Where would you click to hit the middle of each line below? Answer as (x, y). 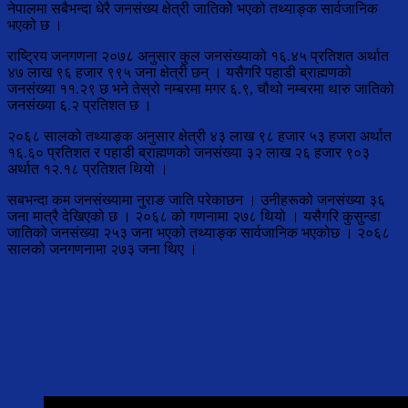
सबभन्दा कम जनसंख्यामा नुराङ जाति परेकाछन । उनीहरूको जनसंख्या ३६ (196, 200)
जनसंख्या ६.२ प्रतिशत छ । (80, 106)
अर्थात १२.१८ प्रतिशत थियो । (88, 169)
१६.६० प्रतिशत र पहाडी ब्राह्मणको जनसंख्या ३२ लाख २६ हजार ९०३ (189, 153)
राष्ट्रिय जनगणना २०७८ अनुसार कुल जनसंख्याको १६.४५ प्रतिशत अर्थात (198, 56)
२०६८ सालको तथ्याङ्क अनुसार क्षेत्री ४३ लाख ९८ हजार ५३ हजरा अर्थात (199, 137)
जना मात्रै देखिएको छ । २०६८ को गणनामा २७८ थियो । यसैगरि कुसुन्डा (194, 217)
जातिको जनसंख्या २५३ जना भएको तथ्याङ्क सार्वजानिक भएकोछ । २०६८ (199, 233)
